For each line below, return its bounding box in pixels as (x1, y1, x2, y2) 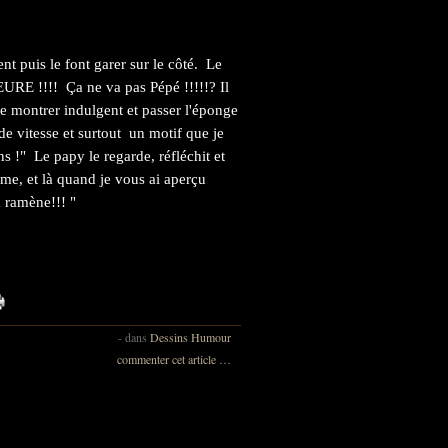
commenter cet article (117, 350, 219, 367)
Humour (191, 328, 231, 345)
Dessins (150, 328, 188, 345)
